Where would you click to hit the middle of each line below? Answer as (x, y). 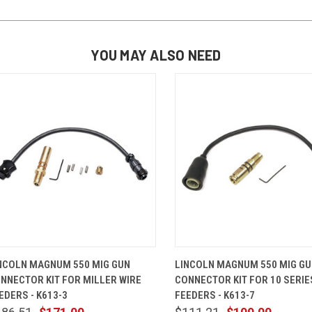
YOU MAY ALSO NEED (156, 55)
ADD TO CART (116, 258)
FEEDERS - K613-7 (215, 295)
